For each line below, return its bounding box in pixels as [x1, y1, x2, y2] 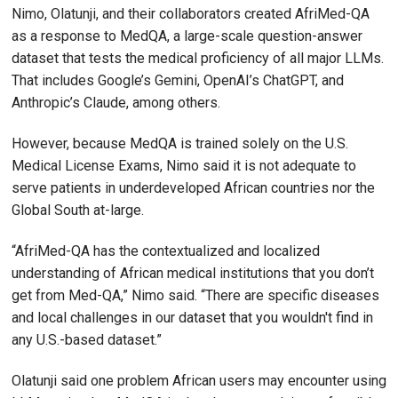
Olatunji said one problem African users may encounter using [12, 371, 386, 389]
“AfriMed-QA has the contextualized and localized [12, 242, 320, 259]
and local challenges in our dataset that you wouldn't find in [12, 308, 373, 326]
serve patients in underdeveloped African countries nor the [12, 179, 375, 196]
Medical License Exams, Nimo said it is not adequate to [12, 157, 356, 174]
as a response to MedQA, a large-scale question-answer [12, 28, 362, 45]
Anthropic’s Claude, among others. [12, 94, 220, 112]
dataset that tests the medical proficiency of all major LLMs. [12, 50, 384, 68]
